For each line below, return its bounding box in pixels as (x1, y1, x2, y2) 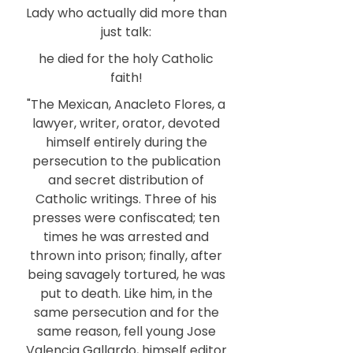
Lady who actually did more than (25, 4, 227, 22)
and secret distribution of (48, 171, 204, 189)
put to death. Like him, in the (39, 284, 213, 303)
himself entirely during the (45, 133, 207, 151)
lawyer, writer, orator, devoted (32, 114, 220, 132)
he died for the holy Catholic (39, 50, 214, 68)
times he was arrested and (43, 228, 209, 246)
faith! (110, 69, 143, 87)
